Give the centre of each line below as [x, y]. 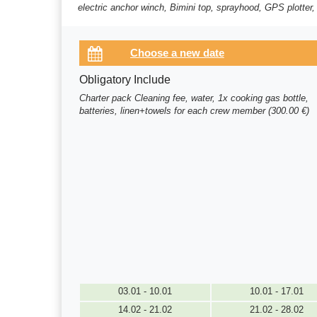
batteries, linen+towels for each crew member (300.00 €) [195, 111]
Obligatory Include [125, 80]
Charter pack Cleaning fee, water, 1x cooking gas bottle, [194, 98]
